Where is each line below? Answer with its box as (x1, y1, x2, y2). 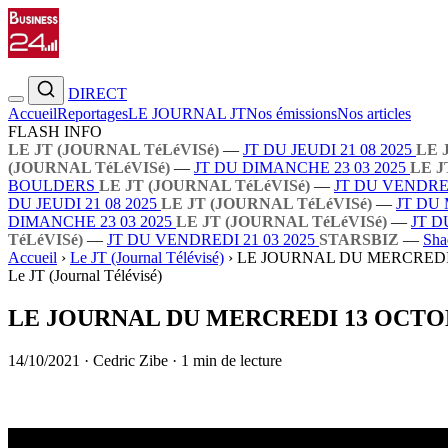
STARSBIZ (319, 231, 399, 248)
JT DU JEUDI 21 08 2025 (243, 141, 416, 158)
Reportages (57, 105, 128, 122)
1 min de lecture (181, 351, 282, 369)
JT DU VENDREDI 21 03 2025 (107, 231, 319, 248)
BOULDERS (8, 177, 99, 194)
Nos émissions (246, 105, 337, 122)
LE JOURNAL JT (128, 105, 246, 122)
